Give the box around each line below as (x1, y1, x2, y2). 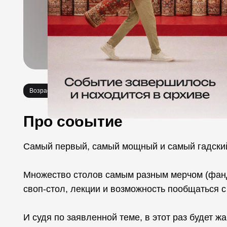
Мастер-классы (173, 87, 217, 94)
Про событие (23, 113, 123, 130)
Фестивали (128, 87, 159, 94)
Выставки (86, 87, 113, 94)
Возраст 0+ (29, 87, 62, 94)
